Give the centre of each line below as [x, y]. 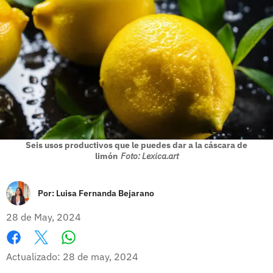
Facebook [27, 250]
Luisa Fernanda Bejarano [105, 193]
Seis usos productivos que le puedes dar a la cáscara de [136, 145]
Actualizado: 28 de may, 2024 [72, 256]
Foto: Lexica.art [149, 156]
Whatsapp [92, 250]
